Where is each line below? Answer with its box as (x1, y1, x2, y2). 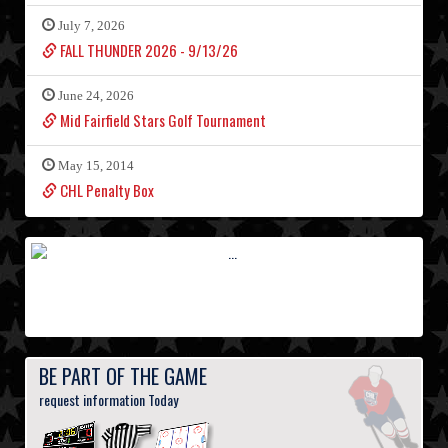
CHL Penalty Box (57, 179, 154, 202)
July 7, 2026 (55, 18, 125, 34)
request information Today (39, 389, 178, 411)
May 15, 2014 (55, 158, 134, 174)
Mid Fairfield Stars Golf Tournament (57, 109, 266, 132)
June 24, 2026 (55, 88, 134, 104)
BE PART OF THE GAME (39, 361, 207, 392)
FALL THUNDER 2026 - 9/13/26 (57, 39, 238, 62)
